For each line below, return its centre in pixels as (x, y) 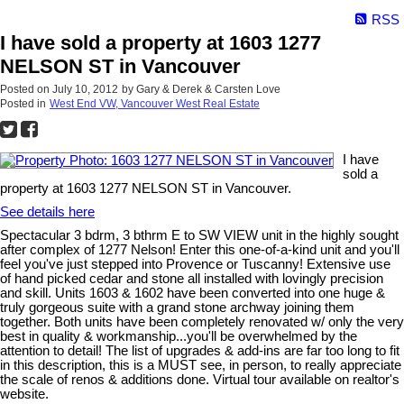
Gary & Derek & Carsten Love (208, 89)
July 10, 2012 (85, 89)
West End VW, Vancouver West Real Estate (155, 103)
